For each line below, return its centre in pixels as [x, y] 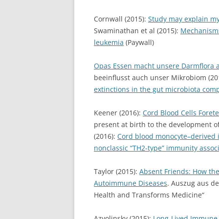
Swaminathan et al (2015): [137, 31]
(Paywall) [139, 42]
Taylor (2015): [117, 171]
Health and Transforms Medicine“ [149, 195]
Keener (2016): [118, 113]
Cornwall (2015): [121, 19]
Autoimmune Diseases [131, 183]
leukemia [109, 42]
